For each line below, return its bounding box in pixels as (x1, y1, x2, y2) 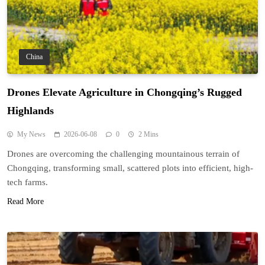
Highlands (7, 104, 54, 117)
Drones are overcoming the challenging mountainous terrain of (7, 148, 240, 159)
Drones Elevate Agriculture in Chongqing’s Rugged (7, 86, 242, 98)
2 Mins (138, 130, 159, 138)
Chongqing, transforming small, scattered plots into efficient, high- (7, 163, 253, 173)
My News (17, 130, 46, 138)
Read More (7, 196, 44, 206)
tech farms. (7, 177, 48, 187)
